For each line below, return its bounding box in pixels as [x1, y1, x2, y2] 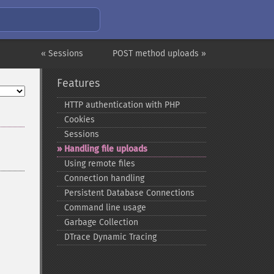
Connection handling [64, 173, 144, 183]
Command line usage [64, 202, 146, 213]
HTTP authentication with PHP [64, 100, 180, 110]
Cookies [64, 114, 95, 125]
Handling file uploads [64, 144, 147, 154]
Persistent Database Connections [64, 188, 194, 198]
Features [56, 76, 100, 90]
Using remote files [64, 158, 135, 169]
